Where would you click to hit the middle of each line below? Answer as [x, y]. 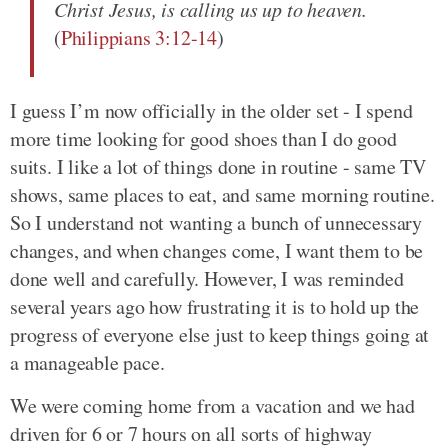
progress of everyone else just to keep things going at [220, 334]
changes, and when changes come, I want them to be [217, 250]
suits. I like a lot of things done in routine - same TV [218, 166]
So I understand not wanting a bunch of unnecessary [216, 222]
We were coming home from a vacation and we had [212, 405]
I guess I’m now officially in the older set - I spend [211, 110]
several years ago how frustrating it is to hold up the [215, 306]
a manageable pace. [87, 362]
